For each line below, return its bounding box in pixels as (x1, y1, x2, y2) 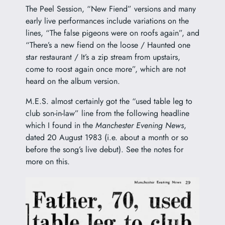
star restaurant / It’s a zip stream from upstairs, (25, 51, 180, 63)
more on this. (25, 155, 70, 167)
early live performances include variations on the (25, 15, 189, 27)
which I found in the (25, 119, 95, 131)
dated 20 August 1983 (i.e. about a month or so (25, 131, 188, 143)
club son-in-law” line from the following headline (25, 107, 189, 119)
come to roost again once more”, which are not (25, 63, 186, 75)
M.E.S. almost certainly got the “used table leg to (25, 95, 192, 107)
